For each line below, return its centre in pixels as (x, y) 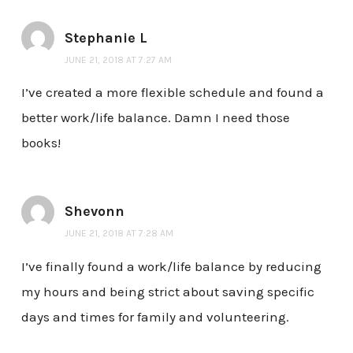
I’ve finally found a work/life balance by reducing (171, 267)
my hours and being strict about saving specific (167, 292)
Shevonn (94, 212)
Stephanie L (106, 37)
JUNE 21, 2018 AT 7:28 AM (119, 234)
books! (41, 143)
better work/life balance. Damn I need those (155, 118)
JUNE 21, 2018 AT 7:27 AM (118, 59)
